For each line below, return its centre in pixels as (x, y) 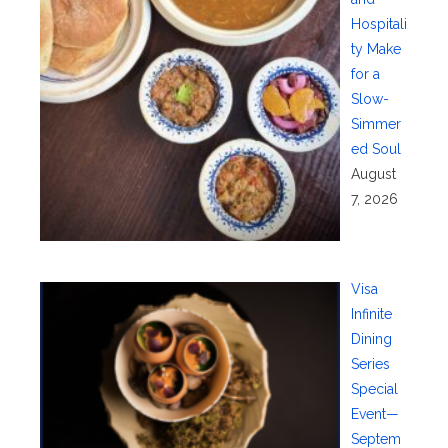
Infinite (371, 314)
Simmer (375, 123)
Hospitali (378, 23)
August (373, 173)
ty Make (375, 48)
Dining (371, 339)
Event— (374, 414)
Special (374, 389)
